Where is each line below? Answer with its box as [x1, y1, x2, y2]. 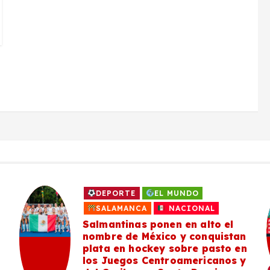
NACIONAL [165, 203, 215, 213]
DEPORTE [96, 188, 136, 198]
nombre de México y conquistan [83, 230, 246, 242]
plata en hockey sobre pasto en [83, 242, 247, 254]
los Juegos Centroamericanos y [83, 254, 246, 266]
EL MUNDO [154, 188, 199, 198]
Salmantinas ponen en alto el [83, 218, 234, 230]
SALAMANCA [96, 203, 148, 213]
